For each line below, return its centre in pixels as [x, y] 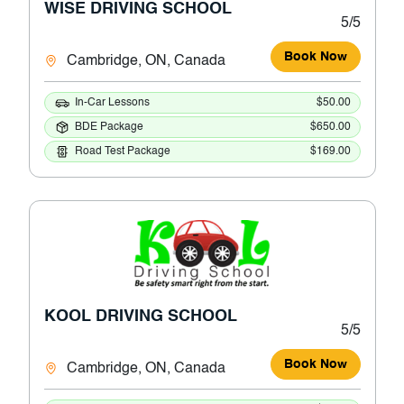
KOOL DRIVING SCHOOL [140, 317]
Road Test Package [122, 151]
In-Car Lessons [112, 102]
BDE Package [109, 127]
